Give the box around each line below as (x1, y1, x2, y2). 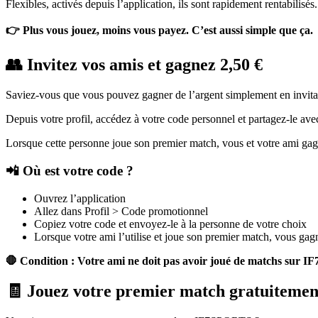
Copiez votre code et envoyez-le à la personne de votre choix (34, 217, 307, 230)
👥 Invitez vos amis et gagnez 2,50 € (6, 55, 263, 75)
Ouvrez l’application (34, 192, 126, 204)
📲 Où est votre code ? (6, 163, 133, 178)
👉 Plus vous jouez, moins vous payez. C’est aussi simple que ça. (6, 24, 313, 37)
